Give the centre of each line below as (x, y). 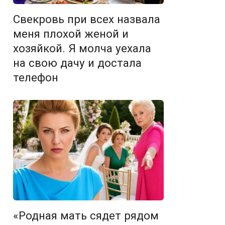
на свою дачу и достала (77, 63)
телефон (36, 77)
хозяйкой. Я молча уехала (82, 48)
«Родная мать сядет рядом (86, 215)
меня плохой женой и (71, 34)
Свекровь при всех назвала (87, 19)
